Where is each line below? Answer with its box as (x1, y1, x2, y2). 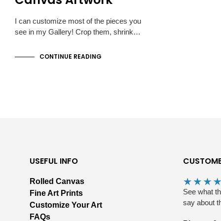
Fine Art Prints (30, 189, 83, 198)
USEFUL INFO (30, 155, 78, 167)
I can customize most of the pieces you (15, 17, 141, 26)
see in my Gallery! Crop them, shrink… (15, 28, 141, 37)
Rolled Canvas (30, 177, 84, 186)
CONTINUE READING (39, 52, 102, 61)
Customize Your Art (30, 201, 102, 210)
